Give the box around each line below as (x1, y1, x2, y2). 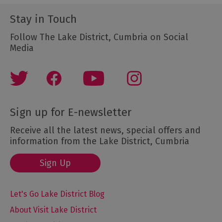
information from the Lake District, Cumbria (10, 135, 189, 147)
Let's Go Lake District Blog (10, 189, 105, 199)
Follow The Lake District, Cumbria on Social (10, 31, 188, 43)
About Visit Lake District (10, 205, 97, 215)
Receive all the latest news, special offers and (10, 124, 201, 136)
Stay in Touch (10, 12, 77, 26)
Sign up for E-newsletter (10, 105, 132, 119)
